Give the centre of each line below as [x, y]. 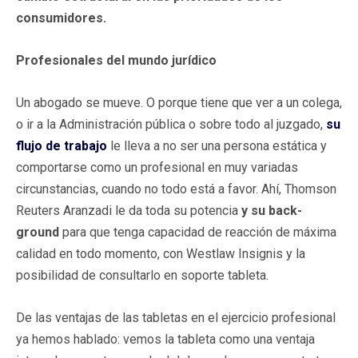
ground [39, 232]
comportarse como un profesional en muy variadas [157, 167]
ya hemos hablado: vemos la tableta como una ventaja [165, 339]
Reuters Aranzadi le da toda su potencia [129, 210]
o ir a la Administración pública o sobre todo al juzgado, [171, 124]
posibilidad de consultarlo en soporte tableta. [142, 275]
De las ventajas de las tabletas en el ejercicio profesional [176, 317]
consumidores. [61, 18]
